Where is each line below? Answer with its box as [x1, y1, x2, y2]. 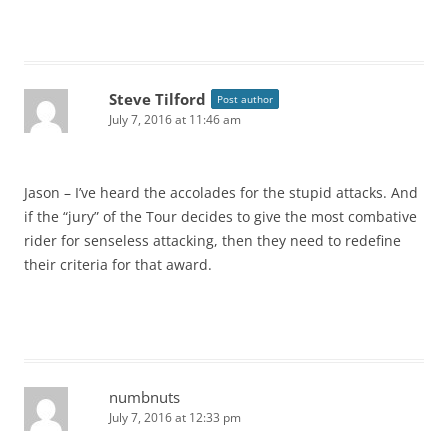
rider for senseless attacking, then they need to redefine [24, 231, 401, 251]
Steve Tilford [109, 89, 206, 110]
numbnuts [109, 387, 180, 408]
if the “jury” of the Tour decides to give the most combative [24, 207, 417, 227]
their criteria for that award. [24, 255, 212, 275]
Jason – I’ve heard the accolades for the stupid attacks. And [24, 183, 418, 203]
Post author [217, 92, 273, 107]
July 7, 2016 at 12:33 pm [109, 409, 241, 427]
